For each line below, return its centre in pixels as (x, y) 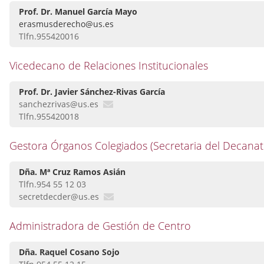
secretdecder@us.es (59, 197)
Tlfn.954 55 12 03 (52, 184)
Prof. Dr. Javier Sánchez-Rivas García (92, 92)
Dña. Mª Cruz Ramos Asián (72, 172)
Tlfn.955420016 (49, 37)
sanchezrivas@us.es (59, 104)
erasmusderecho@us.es (66, 24)
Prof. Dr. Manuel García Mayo (78, 12)
